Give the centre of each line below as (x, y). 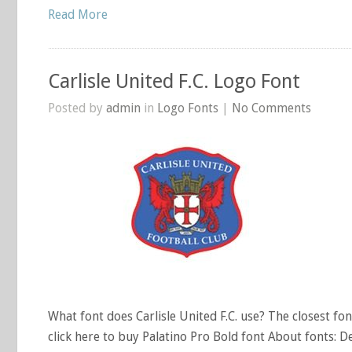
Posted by (77, 108)
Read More (78, 15)
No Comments (271, 108)
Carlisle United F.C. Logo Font (174, 81)
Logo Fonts (188, 108)
